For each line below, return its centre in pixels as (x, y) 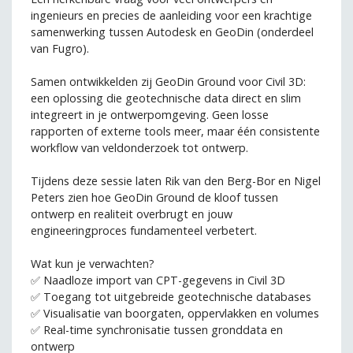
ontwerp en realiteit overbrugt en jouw (132, 214)
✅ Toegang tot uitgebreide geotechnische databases (171, 296)
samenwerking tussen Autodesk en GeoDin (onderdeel (172, 32)
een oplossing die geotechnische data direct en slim (166, 98)
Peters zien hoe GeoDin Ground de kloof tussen (154, 197)
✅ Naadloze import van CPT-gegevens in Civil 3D (158, 280)
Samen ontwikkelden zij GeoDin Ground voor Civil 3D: (168, 81)
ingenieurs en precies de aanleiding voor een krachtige (171, 15)
